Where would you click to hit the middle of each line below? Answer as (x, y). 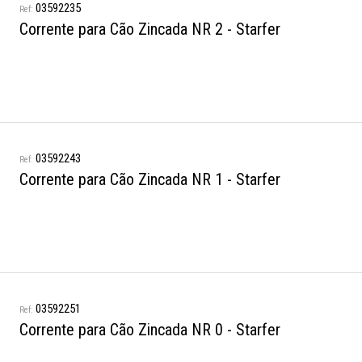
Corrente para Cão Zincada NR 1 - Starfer (150, 179)
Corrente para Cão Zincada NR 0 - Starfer (150, 330)
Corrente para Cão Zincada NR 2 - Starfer (150, 29)
